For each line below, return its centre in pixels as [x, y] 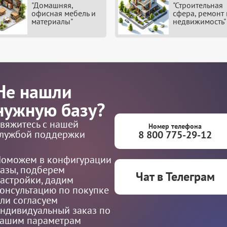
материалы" [52, 22]
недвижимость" [199, 22]
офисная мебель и [64, 13]
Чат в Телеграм [175, 177]
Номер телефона [175, 126]
